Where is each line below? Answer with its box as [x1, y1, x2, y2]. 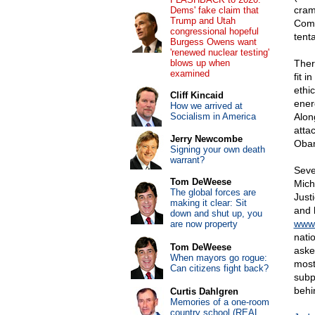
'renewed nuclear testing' [169, 47, 269, 58]
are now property [169, 219, 238, 229]
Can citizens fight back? [169, 263, 269, 274]
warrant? [169, 155, 205, 165]
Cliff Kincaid [169, 90, 224, 101]
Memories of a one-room [169, 297, 269, 307]
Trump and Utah [169, 15, 236, 26]
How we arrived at [169, 101, 243, 111]
